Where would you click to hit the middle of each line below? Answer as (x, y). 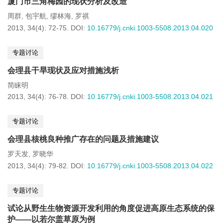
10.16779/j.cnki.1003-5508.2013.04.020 (150, 28)
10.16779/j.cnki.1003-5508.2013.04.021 (150, 97)
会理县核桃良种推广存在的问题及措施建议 (83, 139)
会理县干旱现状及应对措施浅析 (63, 70)
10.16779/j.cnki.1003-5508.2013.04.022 (150, 166)
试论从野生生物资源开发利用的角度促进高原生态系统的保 (111, 208)
